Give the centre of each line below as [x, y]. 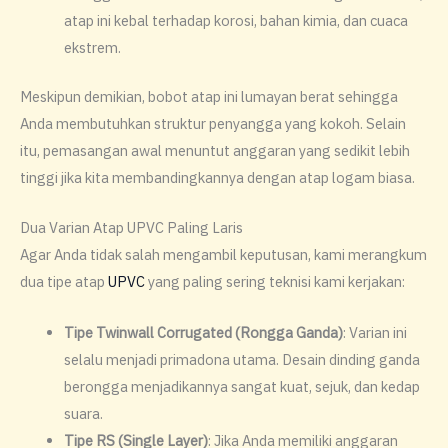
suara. [83, 413]
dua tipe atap [64, 282]
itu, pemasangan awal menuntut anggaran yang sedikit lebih [215, 150]
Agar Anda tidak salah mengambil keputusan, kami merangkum [223, 255]
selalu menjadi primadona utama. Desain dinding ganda [241, 359]
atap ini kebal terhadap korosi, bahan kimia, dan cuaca [235, 21]
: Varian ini [374, 332]
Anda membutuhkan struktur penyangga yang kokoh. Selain [213, 123]
